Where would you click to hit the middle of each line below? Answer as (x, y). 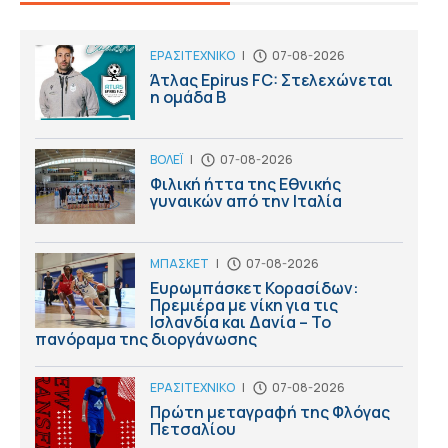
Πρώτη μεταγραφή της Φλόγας (270, 411)
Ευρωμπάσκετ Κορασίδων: (254, 287)
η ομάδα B (188, 96)
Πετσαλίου (193, 428)
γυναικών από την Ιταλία (246, 200)
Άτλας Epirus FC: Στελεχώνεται (271, 79)
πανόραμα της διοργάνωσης (146, 338)
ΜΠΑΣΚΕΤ (179, 263)
